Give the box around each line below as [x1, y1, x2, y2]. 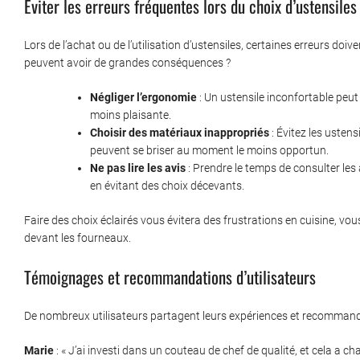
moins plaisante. [90, 108, 171, 122]
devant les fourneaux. [24, 231, 131, 245]
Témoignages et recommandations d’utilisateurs [24, 264, 316, 290]
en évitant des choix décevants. [90, 179, 244, 193]
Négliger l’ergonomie [90, 91, 197, 104]
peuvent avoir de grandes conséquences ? [24, 56, 231, 70]
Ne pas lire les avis [90, 162, 186, 175]
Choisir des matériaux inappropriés [90, 126, 269, 140]
